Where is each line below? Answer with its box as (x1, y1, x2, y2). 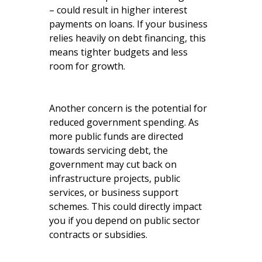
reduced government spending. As (49, 115, 199, 129)
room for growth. (49, 59, 125, 73)
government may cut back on (49, 157, 177, 171)
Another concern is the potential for (49, 101, 207, 115)
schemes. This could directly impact (49, 199, 202, 213)
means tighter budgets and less (49, 45, 188, 58)
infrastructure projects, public (49, 171, 180, 185)
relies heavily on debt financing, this (49, 31, 206, 44)
